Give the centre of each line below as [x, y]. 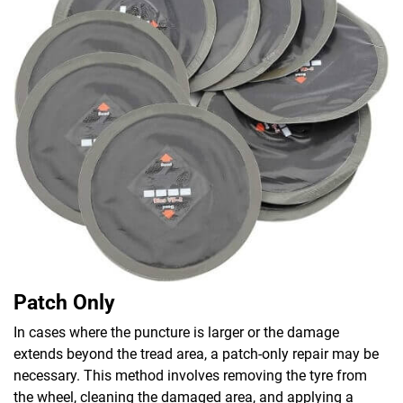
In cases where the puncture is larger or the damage [176, 332]
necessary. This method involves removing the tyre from [190, 375]
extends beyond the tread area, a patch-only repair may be [196, 354]
